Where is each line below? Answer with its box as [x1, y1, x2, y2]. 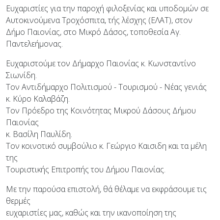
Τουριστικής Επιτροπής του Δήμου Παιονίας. [6, 164, 165, 175]
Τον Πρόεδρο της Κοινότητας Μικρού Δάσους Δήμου [6, 105, 196, 116]
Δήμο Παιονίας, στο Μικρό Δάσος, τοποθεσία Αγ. [6, 27, 181, 38]
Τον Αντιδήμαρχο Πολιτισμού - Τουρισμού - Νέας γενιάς [6, 82, 207, 93]
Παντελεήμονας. [6, 38, 63, 50]
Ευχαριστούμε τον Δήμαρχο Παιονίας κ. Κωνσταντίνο [6, 58, 196, 69]
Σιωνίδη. [6, 70, 37, 81]
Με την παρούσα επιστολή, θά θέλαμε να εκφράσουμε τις [6, 184, 207, 195]
